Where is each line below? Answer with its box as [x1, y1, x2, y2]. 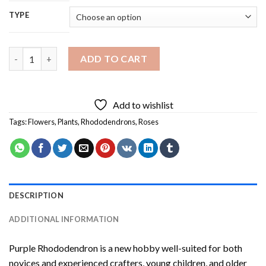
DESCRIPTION [9, 190, 64, 200]
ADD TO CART [80, 53, 148, 65]
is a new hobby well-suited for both [98, 242, 242, 254]
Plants [58, 117, 78, 126]
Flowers [28, 117, 55, 126]
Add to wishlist [112, 99, 173, 110]
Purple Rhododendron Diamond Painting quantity [8, 48, 211, 59]
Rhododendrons [81, 117, 135, 126]
